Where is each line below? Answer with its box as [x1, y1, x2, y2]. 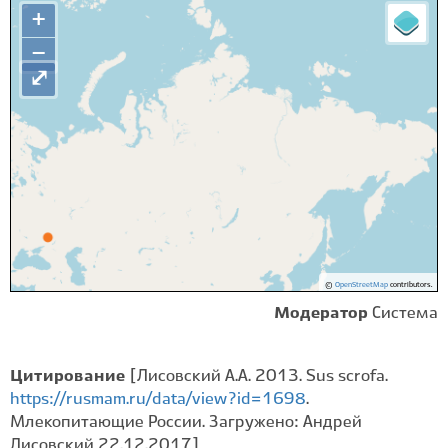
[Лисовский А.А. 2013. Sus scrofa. [130, 369, 388, 384]
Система [372, 306, 438, 321]
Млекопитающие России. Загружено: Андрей [10, 415, 362, 430]
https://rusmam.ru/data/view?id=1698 [10, 392, 306, 407]
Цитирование [10, 369, 130, 384]
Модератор [274, 306, 368, 321]
